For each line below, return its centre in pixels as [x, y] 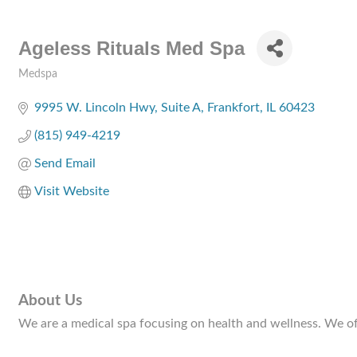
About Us [50, 301]
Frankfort [233, 108]
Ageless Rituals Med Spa [131, 48]
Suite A [181, 108]
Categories [43, 85]
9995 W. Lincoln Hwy [94, 108]
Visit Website [72, 191]
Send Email [65, 163]
